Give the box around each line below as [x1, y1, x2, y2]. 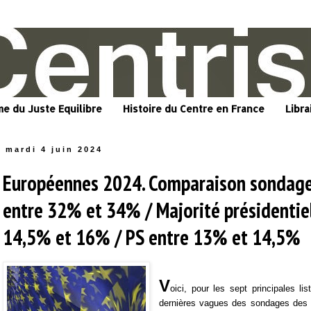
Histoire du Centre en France [123, 103, 264, 115]
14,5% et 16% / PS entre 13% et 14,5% [3, 224, 301, 251]
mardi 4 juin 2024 [6, 145, 103, 154]
